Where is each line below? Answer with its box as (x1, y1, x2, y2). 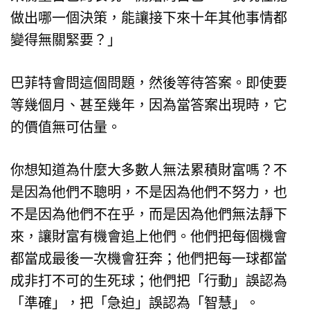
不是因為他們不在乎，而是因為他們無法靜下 (10, 206, 287, 222)
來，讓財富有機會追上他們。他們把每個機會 (10, 228, 287, 244)
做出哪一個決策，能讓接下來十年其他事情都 (10, 10, 287, 26)
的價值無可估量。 (10, 119, 121, 135)
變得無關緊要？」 (10, 32, 121, 48)
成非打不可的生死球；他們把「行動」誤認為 (10, 273, 287, 289)
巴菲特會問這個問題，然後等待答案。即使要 (10, 75, 287, 91)
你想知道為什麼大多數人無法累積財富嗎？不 (10, 162, 287, 178)
